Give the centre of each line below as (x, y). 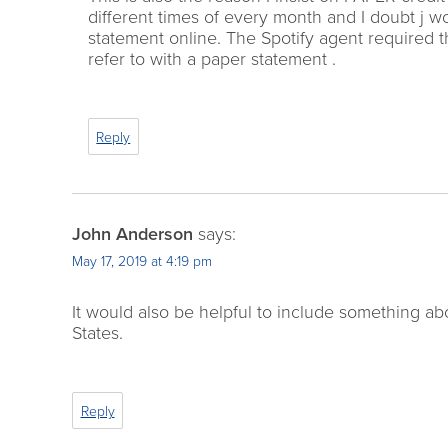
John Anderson (132, 234)
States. (97, 333)
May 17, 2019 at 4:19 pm (142, 262)
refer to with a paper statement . (211, 59)
